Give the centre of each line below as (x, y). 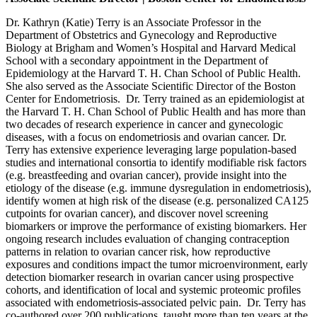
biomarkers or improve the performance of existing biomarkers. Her (156, 226)
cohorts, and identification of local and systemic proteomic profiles (153, 289)
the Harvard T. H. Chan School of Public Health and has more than (156, 111)
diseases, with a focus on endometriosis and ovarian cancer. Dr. (146, 137)
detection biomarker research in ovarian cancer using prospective (150, 277)
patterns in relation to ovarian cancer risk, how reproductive (138, 251)
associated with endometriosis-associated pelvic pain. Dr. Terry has (156, 302)
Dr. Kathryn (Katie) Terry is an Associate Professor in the (133, 22)
